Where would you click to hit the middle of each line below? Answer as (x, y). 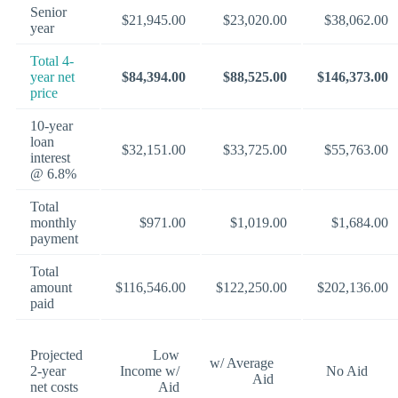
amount (51, 287)
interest (50, 157)
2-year (48, 370)
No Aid (347, 370)
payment (54, 238)
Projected (56, 354)
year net (52, 76)
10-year (52, 125)
